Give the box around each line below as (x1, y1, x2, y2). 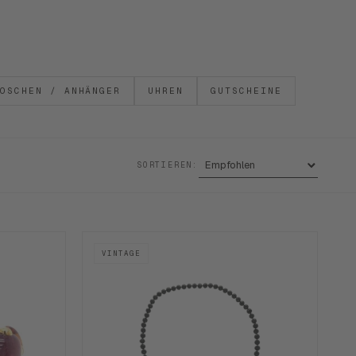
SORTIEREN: (137, 160, 199, 170)
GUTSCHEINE (211, 85, 283, 96)
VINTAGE (101, 249, 141, 258)
